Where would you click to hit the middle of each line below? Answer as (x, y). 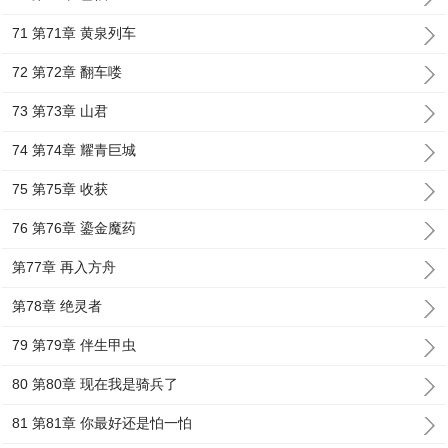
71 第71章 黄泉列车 (74, 33)
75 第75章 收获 (60, 189)
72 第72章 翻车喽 (67, 72)
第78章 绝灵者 (57, 306)
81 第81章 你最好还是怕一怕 (102, 423)
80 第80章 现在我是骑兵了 (95, 384)
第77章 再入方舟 (64, 267)
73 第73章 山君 (60, 111)
